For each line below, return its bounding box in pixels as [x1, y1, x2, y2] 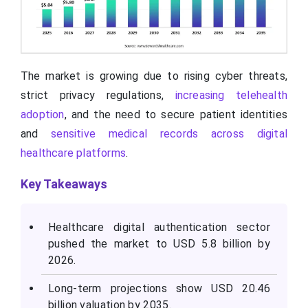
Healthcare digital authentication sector [48, 221, 270, 234]
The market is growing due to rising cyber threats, [21, 69, 287, 83]
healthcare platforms [21, 146, 126, 160]
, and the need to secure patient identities [64, 108, 287, 122]
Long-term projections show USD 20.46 [48, 282, 270, 296]
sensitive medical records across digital [51, 127, 287, 141]
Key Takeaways [21, 177, 107, 192]
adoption [21, 108, 65, 122]
